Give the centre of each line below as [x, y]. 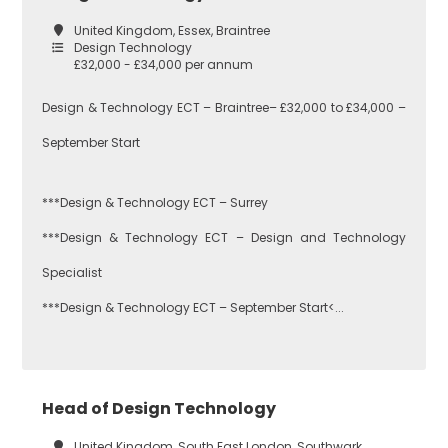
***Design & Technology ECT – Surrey [155, 202]
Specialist [72, 272]
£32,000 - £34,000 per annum [164, 64]
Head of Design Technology [159, 408]
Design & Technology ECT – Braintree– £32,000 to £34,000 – [224, 107]
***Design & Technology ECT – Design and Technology [224, 237]
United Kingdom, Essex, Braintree [172, 30]
